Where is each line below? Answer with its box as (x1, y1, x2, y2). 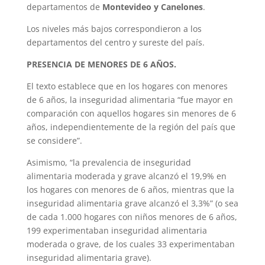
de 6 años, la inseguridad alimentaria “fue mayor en (26, 93, 233, 105)
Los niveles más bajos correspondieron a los (26, 22, 202, 34)
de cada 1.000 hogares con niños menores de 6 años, (26, 211, 237, 222)
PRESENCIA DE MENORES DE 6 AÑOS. (26, 58, 176, 70)
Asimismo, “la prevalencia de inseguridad (26, 156, 191, 168)
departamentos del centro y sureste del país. (26, 36, 205, 48)
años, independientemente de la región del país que (26, 121, 235, 132)
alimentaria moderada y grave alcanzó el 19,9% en (26, 170, 227, 182)
